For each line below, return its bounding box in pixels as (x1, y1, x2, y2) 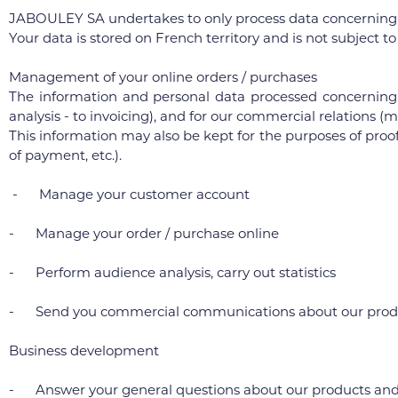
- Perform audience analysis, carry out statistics (9, 264, 336, 281)
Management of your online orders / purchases (9, 68, 317, 85)
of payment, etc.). (9, 147, 122, 163)
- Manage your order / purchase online (9, 225, 279, 242)
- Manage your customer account (9, 186, 250, 203)
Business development (9, 342, 159, 359)
